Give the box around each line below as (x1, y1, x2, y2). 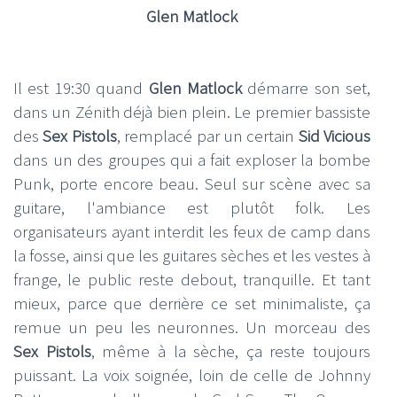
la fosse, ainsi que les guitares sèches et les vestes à (13, 244, 370, 266)
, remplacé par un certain (116, 124, 299, 146)
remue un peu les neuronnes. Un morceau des (13, 315, 370, 338)
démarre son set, (241, 76, 370, 98)
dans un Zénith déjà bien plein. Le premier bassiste (13, 100, 370, 122)
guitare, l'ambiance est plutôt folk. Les (13, 196, 370, 218)
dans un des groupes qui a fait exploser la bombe (13, 148, 370, 170)
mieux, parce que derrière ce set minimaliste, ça (13, 292, 370, 314)
